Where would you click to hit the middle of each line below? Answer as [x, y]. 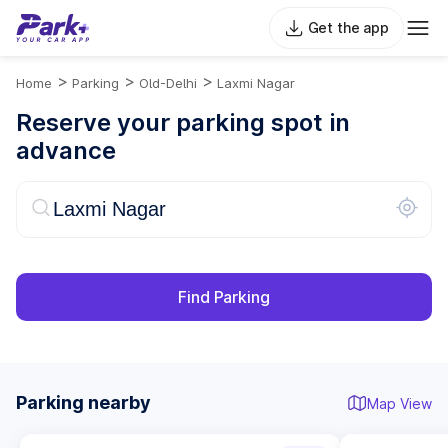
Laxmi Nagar [256, 83]
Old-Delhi [168, 83]
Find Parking [224, 297]
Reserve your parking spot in [183, 122]
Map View [399, 403]
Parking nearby [83, 402]
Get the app [348, 27]
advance [66, 150]
